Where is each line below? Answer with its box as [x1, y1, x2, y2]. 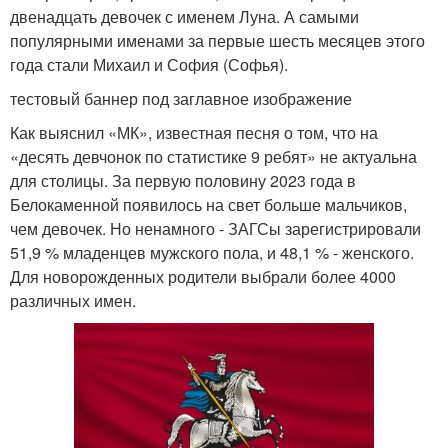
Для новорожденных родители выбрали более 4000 [10, 264, 396, 288]
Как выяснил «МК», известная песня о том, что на [10, 120, 378, 144]
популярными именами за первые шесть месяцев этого [10, 28, 425, 52]
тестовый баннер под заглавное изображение [10, 86, 352, 110]
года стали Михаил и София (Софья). [10, 52, 288, 76]
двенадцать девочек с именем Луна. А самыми [10, 4, 359, 28]
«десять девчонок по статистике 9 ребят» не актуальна [10, 144, 417, 168]
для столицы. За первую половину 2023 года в [10, 168, 356, 192]
